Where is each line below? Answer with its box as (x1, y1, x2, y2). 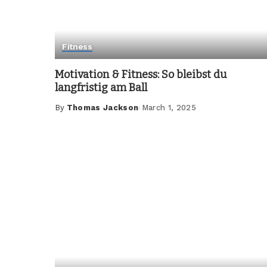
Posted (54, 108, 86, 118)
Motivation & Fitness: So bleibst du (55, 67, 227, 81)
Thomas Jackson (66, 103, 139, 112)
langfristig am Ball (55, 80, 147, 94)
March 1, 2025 (141, 103, 197, 112)
